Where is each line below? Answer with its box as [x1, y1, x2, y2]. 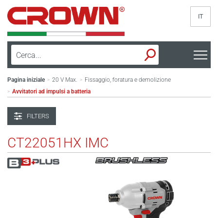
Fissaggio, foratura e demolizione [85, 76, 171, 83]
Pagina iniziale [7, 76, 45, 83]
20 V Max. [52, 76, 77, 83]
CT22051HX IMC [7, 135, 109, 151]
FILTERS [27, 112, 49, 120]
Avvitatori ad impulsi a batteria [12, 88, 91, 95]
